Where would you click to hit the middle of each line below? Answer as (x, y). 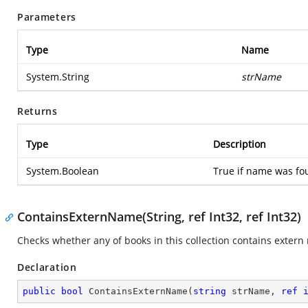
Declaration (47, 267)
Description (240, 144)
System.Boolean (63, 171)
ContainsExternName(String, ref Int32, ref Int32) (159, 217)
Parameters (47, 17)
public (39, 291)
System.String (58, 77)
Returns (37, 111)
